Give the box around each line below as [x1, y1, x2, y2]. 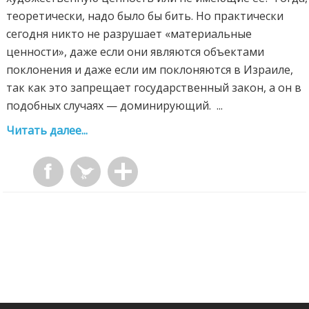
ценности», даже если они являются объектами [6, 43, 265, 59]
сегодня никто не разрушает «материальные [6, 26, 252, 41]
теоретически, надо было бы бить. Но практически [6, 8, 284, 23]
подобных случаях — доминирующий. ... [6, 97, 223, 113]
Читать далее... [6, 122, 88, 138]
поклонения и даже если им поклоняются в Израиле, [6, 61, 294, 77]
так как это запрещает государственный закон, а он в [6, 79, 302, 95]
